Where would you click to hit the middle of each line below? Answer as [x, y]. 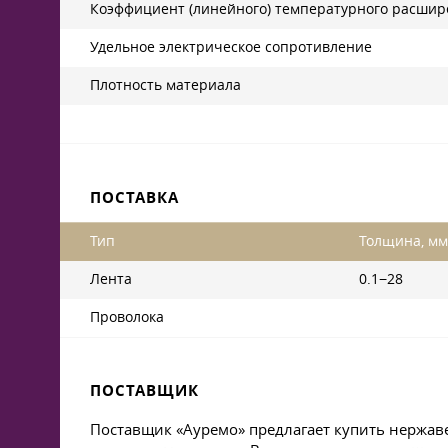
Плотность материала [165, 85]
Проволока [127, 317]
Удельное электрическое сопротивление [231, 47]
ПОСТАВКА [134, 197]
